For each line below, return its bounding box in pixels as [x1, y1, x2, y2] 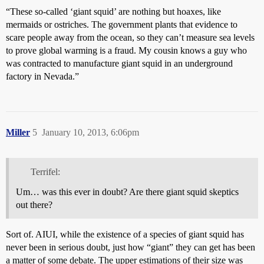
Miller [6, 127, 30, 137]
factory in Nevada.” [6, 71, 79, 81]
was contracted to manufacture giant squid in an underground [6, 58, 233, 68]
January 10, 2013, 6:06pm [42, 127, 139, 137]
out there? [16, 199, 52, 210]
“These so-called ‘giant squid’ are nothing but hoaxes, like [6, 6, 221, 16]
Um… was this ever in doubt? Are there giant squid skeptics [16, 186, 239, 197]
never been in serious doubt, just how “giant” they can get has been [6, 242, 255, 252]
